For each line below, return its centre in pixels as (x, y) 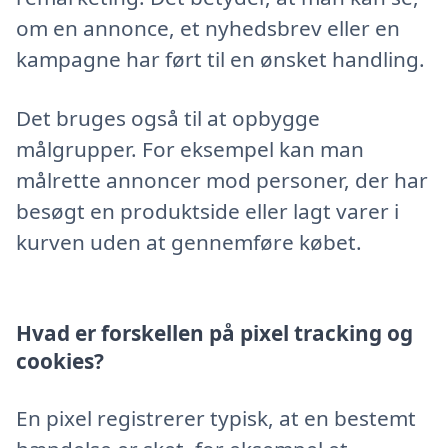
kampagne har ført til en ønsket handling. (220, 59)
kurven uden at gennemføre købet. (189, 241)
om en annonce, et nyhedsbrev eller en (208, 28)
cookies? (60, 361)
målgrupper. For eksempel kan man (190, 148)
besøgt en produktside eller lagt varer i (207, 210)
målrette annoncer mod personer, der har (222, 179)
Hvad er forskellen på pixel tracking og (214, 333)
